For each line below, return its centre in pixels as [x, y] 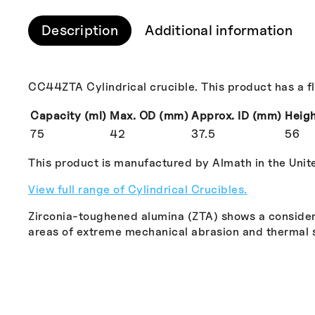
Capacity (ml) [69, 115]
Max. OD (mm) [149, 115]
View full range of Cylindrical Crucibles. [138, 189]
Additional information [219, 30]
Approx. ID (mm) [237, 115]
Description [80, 30]
